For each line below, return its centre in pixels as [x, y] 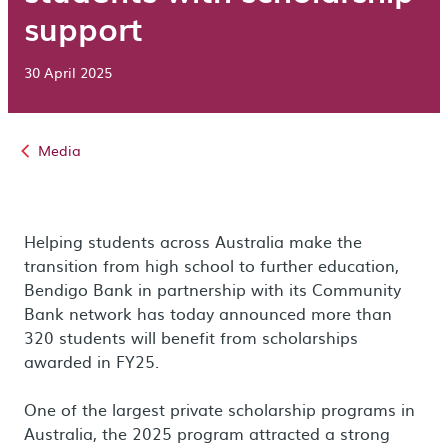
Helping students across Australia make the [193, 241]
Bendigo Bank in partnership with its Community [212, 289]
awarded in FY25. [91, 361]
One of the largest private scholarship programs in [219, 409]
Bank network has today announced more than [208, 313]
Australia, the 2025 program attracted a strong [207, 433]
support [83, 28]
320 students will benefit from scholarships [191, 337]
